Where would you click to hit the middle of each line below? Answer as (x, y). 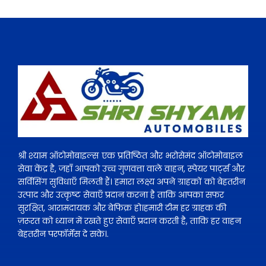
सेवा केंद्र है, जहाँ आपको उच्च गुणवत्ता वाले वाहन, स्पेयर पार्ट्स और (131, 168)
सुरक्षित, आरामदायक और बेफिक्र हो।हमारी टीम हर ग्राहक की (122, 208)
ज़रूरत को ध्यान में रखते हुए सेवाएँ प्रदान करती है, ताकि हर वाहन (129, 221)
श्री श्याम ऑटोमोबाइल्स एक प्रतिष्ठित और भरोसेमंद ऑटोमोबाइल (130, 155)
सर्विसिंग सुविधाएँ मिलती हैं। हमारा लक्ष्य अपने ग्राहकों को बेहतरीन (132, 181)
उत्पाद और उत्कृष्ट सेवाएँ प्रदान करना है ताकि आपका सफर (121, 194)
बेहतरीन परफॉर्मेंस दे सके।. (63, 234)
